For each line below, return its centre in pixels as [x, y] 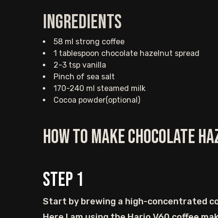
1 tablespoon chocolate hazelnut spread [127, 53]
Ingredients [82, 22]
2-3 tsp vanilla [80, 65]
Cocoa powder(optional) [97, 100]
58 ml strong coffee [89, 42]
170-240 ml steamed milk [100, 88]
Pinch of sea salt [84, 77]
